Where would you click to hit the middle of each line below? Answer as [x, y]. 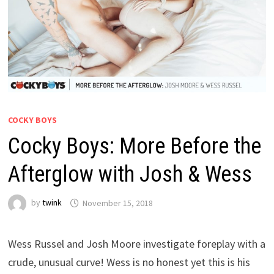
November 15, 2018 [117, 203]
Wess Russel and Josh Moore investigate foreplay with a [136, 244]
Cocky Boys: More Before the [134, 146]
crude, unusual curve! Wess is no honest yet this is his [129, 262]
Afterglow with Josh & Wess [130, 175]
